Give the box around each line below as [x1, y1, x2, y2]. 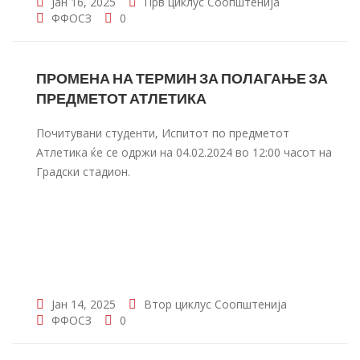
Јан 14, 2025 [48, 297, 116, 312]
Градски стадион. [36, 164, 130, 179]
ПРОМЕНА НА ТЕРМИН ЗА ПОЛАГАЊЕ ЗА [36, 69, 328, 87]
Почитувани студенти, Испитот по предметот [36, 125, 289, 141]
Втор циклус [144, 297, 211, 312]
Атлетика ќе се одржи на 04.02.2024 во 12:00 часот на [36, 145, 332, 160]
